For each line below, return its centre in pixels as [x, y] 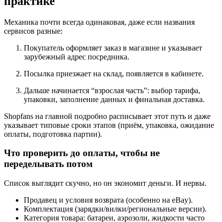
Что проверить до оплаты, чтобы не [82, 153]
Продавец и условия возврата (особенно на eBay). [108, 200]
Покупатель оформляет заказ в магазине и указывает [113, 48]
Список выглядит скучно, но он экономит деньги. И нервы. [105, 183]
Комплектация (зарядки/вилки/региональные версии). [115, 209]
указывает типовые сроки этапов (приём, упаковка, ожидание [109, 125]
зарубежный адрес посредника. [77, 56]
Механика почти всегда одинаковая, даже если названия [99, 22]
